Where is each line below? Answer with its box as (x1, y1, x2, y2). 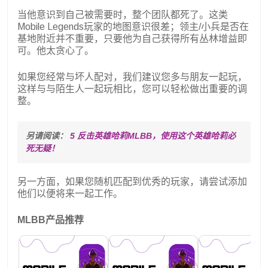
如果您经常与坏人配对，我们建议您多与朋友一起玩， (17, 71, 247, 82)
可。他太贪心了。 (17, 45, 94, 56)
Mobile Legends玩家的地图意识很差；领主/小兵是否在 (17, 21, 249, 32)
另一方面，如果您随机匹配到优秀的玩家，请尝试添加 (17, 176, 247, 187)
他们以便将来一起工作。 (17, 188, 123, 199)
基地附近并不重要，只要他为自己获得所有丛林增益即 (17, 33, 247, 44)
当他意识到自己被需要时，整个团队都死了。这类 (17, 9, 228, 20)
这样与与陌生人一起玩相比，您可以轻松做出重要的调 (17, 83, 247, 94)
